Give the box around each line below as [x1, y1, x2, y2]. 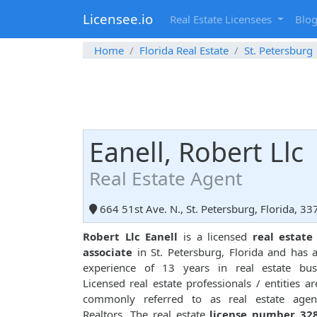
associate [83, 245, 132, 260]
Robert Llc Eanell [83, 229, 178, 244]
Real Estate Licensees [170, 12, 275, 27]
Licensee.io [83, 10, 153, 28]
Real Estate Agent [89, 166, 242, 192]
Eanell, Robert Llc [89, 134, 304, 171]
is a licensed [178, 229, 253, 244]
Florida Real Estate [139, 43, 229, 58]
